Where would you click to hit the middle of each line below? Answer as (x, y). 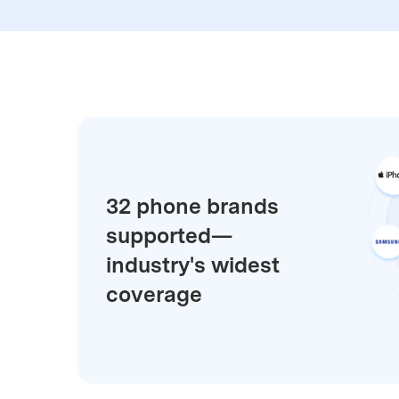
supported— (169, 235)
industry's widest (193, 265)
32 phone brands (192, 206)
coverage (154, 294)
